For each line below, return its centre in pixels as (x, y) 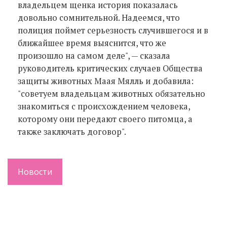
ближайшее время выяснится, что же (92, 43)
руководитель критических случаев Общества (110, 68)
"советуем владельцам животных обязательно (111, 93)
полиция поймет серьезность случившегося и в (113, 30)
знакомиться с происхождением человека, (104, 106)
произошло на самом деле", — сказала (94, 55)
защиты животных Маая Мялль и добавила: (106, 81)
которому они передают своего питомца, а (105, 119)
